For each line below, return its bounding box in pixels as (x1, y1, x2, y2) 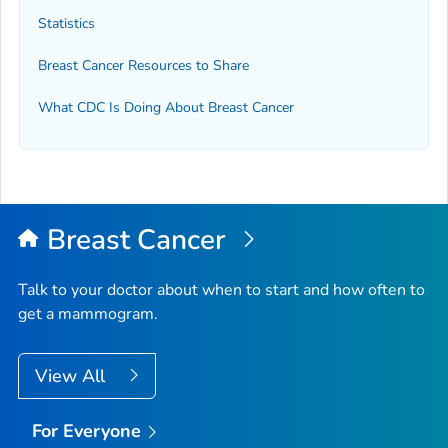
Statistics (38, 13, 95, 33)
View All (35, 363, 110, 388)
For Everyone (31, 418, 142, 443)
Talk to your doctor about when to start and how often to (18, 278, 425, 301)
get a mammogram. (18, 302, 158, 325)
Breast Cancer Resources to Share (38, 56, 249, 76)
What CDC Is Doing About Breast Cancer (38, 98, 294, 118)
